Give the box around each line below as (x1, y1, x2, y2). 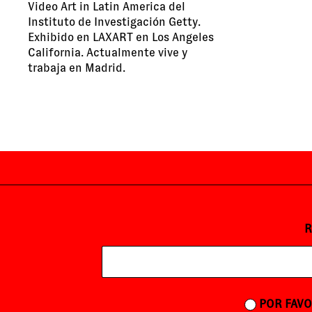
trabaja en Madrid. (28, 61, 125, 75)
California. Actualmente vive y (28, 46, 187, 60)
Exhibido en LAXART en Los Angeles (28, 31, 214, 45)
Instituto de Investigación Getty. (28, 15, 201, 29)
